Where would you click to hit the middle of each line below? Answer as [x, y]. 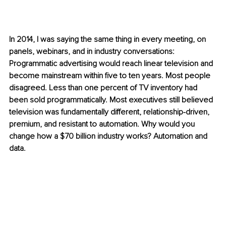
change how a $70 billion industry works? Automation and [109, 136]
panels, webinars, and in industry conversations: [93, 52]
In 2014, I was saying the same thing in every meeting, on [108, 40]
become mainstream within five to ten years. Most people [111, 76]
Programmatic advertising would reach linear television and [112, 64]
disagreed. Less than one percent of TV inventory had [104, 88]
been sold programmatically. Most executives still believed [112, 100]
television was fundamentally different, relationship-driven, [110, 112]
